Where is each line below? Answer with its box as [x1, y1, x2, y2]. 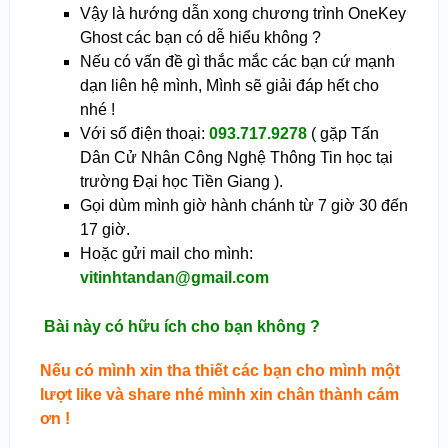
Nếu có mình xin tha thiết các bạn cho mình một [39, 361, 400, 379]
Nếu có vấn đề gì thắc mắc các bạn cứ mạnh [79, 52, 395, 70]
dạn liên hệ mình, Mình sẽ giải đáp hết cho [79, 76, 379, 94]
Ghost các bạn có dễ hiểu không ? [79, 28, 321, 46]
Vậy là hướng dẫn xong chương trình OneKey [79, 4, 406, 22]
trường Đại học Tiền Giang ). [79, 172, 283, 190]
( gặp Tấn [306, 124, 379, 142]
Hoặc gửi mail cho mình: [79, 244, 253, 262]
